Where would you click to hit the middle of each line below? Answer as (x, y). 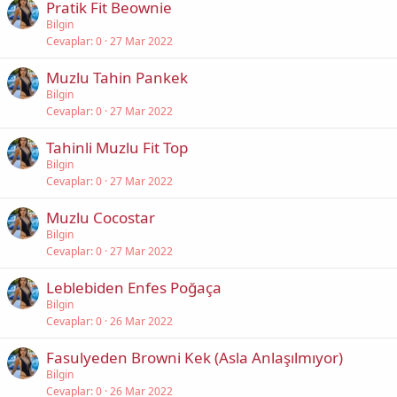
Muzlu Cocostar (101, 218)
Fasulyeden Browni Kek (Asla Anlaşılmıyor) (195, 358)
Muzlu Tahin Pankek (117, 78)
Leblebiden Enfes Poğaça (134, 288)
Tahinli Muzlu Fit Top (117, 148)
